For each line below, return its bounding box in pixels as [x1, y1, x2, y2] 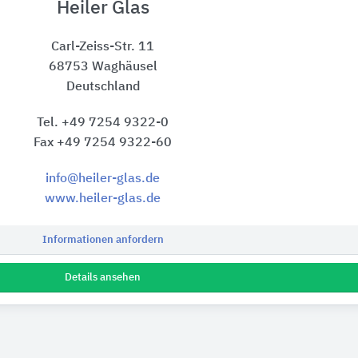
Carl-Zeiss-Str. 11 [51, 41, 154, 54]
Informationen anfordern [42, 235, 164, 246]
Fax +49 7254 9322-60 [34, 137, 172, 150]
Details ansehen [65, 272, 141, 284]
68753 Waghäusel [48, 61, 157, 74]
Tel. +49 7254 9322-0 [37, 117, 169, 130]
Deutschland [66, 81, 140, 94]
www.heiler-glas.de [45, 193, 161, 206]
